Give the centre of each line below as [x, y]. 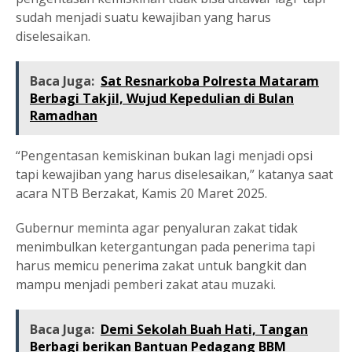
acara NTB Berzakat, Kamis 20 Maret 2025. [141, 193]
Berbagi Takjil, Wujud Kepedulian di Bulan [162, 98]
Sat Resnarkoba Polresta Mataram [210, 81]
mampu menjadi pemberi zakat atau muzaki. [146, 284]
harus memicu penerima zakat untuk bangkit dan [161, 266]
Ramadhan [64, 115]
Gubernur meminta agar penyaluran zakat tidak [157, 228]
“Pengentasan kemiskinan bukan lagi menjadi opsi [164, 156]
